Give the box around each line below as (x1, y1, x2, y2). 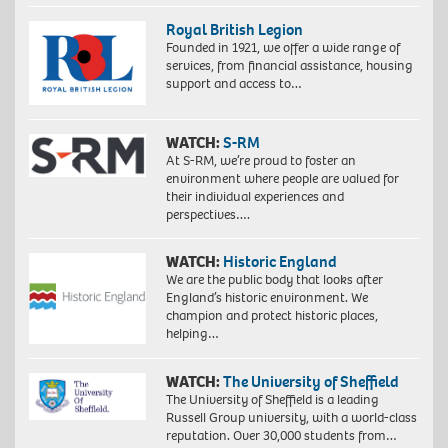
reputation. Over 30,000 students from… (165, 426, 397, 446)
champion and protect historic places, (165, 306, 378, 326)
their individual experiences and (165, 187, 344, 207)
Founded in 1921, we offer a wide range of (165, 37, 400, 57)
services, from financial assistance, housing (165, 55, 413, 75)
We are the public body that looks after (165, 270, 383, 290)
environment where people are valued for (165, 169, 399, 189)
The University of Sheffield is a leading (165, 390, 379, 410)
